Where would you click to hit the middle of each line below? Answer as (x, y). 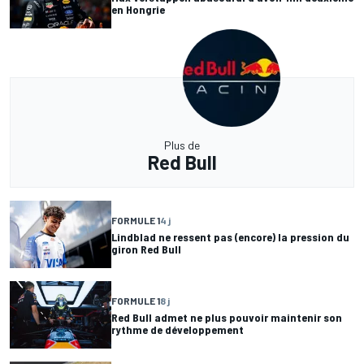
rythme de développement (178, 329)
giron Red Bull (146, 249)
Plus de (182, 145)
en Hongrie (138, 9)
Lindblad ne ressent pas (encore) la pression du (230, 236)
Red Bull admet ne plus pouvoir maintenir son (227, 317)
